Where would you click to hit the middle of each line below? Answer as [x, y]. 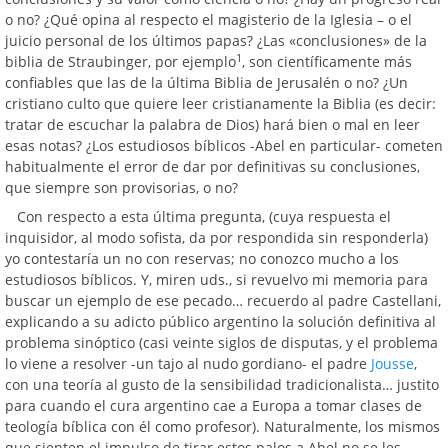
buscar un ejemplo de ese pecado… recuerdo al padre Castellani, [223, 300]
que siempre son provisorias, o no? [121, 187]
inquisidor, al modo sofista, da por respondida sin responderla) [216, 237]
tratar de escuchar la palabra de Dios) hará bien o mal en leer [212, 124]
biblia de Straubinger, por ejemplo [120, 61]
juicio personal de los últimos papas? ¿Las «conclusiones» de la [216, 40]
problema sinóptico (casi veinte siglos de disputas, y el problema [221, 342]
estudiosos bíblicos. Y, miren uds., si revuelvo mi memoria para [216, 279]
